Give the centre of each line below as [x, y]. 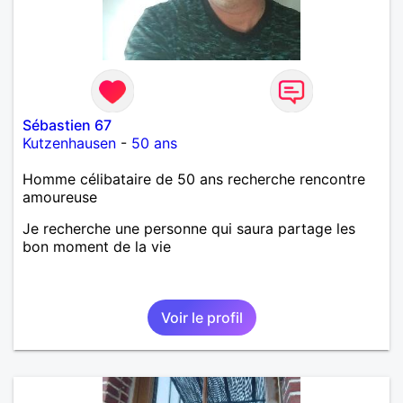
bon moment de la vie [97, 246]
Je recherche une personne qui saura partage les [189, 228]
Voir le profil [201, 317]
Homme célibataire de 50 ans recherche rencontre [194, 179]
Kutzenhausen [69, 143]
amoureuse [60, 197]
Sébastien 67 [67, 125]
